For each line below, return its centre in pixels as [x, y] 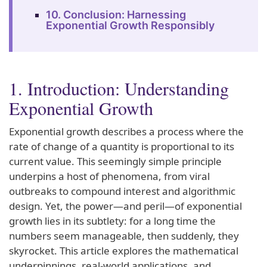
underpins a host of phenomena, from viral [109, 176]
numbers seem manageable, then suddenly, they [124, 235]
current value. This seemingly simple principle [115, 161]
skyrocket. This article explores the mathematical [124, 250]
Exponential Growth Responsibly [130, 25]
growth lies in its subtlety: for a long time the [112, 221]
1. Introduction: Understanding [119, 88]
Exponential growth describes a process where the [126, 131]
